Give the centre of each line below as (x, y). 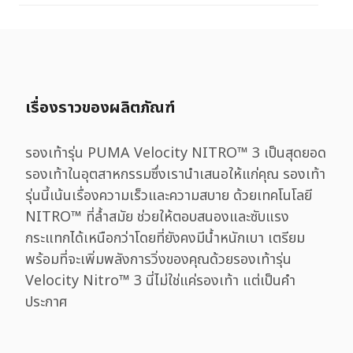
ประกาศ (46, 303)
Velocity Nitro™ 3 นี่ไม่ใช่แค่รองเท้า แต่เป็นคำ (160, 281)
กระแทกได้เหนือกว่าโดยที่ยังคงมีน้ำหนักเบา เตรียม (165, 239)
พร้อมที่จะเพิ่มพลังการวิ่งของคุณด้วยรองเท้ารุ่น (158, 260)
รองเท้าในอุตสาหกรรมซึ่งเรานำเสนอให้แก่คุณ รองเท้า (175, 175)
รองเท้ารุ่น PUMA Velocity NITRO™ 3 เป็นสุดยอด (176, 154)
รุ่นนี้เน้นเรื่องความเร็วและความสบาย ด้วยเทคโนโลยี (169, 196)
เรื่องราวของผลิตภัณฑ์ (100, 108)
